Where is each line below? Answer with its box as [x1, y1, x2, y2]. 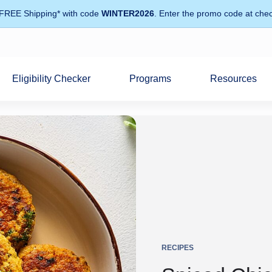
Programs [129, 73, 172, 84]
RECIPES [161, 243, 194, 252]
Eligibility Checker [12, 73, 91, 84]
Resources [210, 73, 257, 84]
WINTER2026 [101, 8, 154, 18]
